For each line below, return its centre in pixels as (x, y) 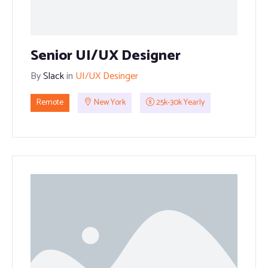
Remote (50, 103)
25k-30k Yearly (179, 103)
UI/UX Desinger (107, 77)
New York (109, 103)
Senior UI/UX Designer (106, 56)
